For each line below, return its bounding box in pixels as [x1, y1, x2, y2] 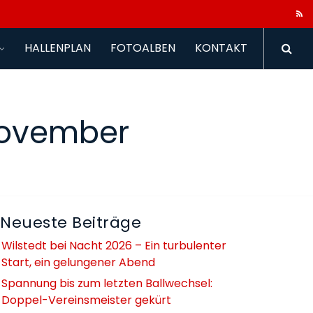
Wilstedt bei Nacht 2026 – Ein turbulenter [1, 238, 227, 254]
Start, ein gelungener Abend [1, 254, 156, 270]
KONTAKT [195, 40, 247, 56]
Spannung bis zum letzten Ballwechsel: [1, 275, 213, 291]
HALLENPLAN [24, 40, 91, 56]
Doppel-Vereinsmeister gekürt [1, 292, 172, 308]
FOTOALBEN [110, 40, 175, 56]
